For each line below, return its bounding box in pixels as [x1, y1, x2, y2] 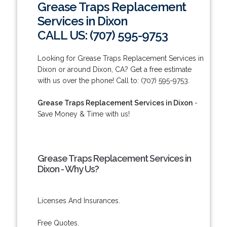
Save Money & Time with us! [37, 109, 130, 118]
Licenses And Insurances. [37, 196, 120, 205]
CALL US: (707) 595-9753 [37, 27, 168, 43]
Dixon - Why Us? [37, 163, 99, 174]
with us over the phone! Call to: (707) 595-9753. [37, 76, 190, 85]
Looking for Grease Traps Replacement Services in [37, 54, 204, 62]
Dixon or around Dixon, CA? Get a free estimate [37, 65, 192, 73]
